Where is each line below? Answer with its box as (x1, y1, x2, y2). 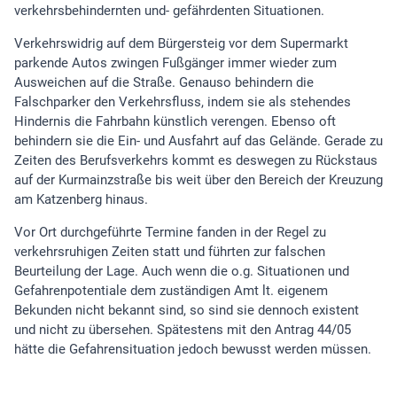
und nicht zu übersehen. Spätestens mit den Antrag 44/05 (14, 322, 351, 338)
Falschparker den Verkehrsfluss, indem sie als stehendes (14, 94, 351, 110)
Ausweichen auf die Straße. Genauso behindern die (14, 74, 314, 90)
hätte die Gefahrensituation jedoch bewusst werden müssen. (14, 341, 371, 357)
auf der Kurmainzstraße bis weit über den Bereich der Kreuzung (14, 172, 383, 188)
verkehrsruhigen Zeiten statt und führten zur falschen (14, 244, 325, 260)
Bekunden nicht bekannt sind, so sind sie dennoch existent (14, 302, 359, 318)
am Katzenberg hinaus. (14, 191, 148, 207)
